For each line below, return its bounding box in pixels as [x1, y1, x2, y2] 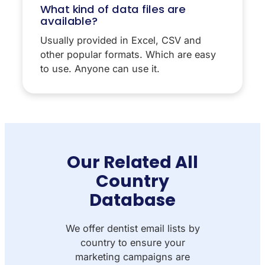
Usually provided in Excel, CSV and [40, 34, 201, 46]
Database [89, 188, 176, 212]
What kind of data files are [40, 1, 186, 17]
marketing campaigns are [75, 250, 190, 263]
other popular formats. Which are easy [40, 48, 216, 60]
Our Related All [67, 150, 198, 174]
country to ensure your [80, 236, 185, 248]
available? [40, 13, 98, 28]
